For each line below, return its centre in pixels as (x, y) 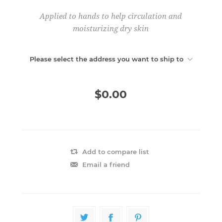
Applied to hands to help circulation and (111, 16)
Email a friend (106, 164)
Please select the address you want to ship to (107, 59)
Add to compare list (115, 151)
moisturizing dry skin (111, 28)
